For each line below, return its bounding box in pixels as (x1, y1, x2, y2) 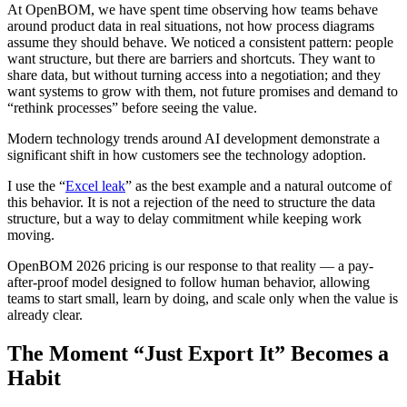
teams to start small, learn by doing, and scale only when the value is (7, 290, 398, 306)
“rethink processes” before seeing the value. (7, 99, 261, 115)
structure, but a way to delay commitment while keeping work (7, 210, 362, 226)
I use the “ (7, 177, 65, 194)
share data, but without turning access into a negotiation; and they (7, 66, 381, 83)
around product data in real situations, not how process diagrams (7, 17, 374, 34)
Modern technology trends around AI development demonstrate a (7, 130, 380, 146)
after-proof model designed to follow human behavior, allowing (7, 273, 370, 290)
